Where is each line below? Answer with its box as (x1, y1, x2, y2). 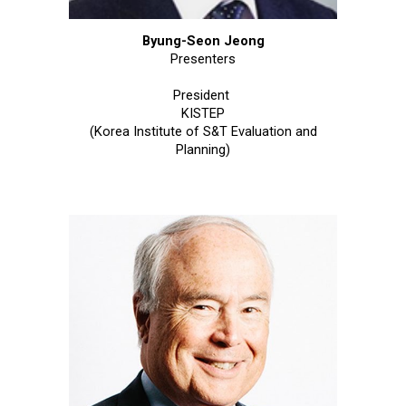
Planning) (176, 140, 230, 158)
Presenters (170, 50, 236, 67)
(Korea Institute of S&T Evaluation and (89, 122, 317, 140)
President (173, 86, 233, 103)
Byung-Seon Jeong (141, 32, 265, 49)
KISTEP (181, 104, 225, 121)
